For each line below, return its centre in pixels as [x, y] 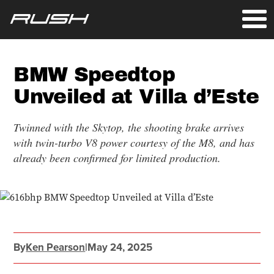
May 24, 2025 [120, 247]
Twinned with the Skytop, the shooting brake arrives [129, 127]
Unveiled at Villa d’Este [136, 96]
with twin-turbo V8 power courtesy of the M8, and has [134, 143]
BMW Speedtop [94, 74]
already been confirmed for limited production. [117, 158]
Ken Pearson [56, 247]
